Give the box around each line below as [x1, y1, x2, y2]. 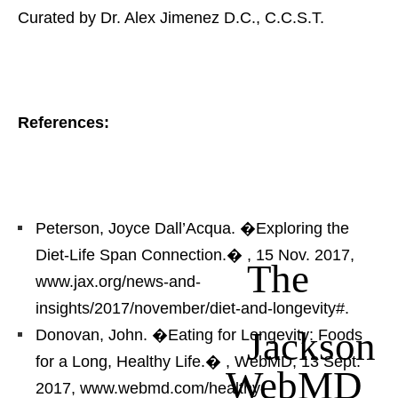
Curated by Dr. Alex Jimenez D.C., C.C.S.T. [18, 8, 324, 27]
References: [18, 113, 109, 131]
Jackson [247, 322, 376, 362]
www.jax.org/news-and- [36, 272, 201, 291]
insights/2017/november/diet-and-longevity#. [36, 298, 349, 317]
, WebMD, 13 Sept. [226, 352, 361, 370]
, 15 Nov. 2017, [247, 245, 354, 264]
